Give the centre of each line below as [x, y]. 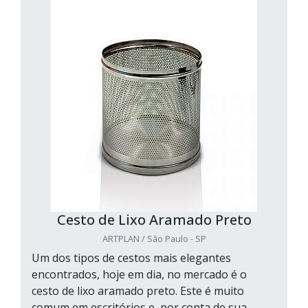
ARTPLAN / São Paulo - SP [154, 239]
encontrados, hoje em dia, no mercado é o [139, 275]
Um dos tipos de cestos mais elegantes [131, 258]
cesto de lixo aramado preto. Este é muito [138, 291]
